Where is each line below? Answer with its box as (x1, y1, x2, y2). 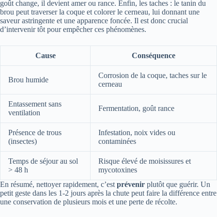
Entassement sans (8, 99, 62, 108)
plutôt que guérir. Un (145, 180, 210, 188)
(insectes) (8, 137, 37, 145)
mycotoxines (98, 165, 137, 174)
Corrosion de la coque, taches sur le (98, 71, 207, 79)
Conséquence (132, 51, 175, 60)
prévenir (117, 180, 145, 188)
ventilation (8, 108, 40, 117)
